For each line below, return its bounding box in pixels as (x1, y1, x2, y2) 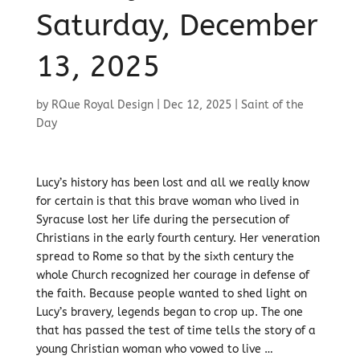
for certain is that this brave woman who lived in (35, 194, 299, 208)
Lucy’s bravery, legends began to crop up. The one (35, 305, 303, 319)
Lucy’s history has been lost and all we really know (35, 176, 309, 190)
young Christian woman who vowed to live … (35, 342, 273, 356)
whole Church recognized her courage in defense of (35, 268, 309, 282)
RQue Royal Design (51, 98, 153, 112)
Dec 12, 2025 (162, 98, 231, 112)
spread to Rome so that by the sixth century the (35, 250, 294, 264)
